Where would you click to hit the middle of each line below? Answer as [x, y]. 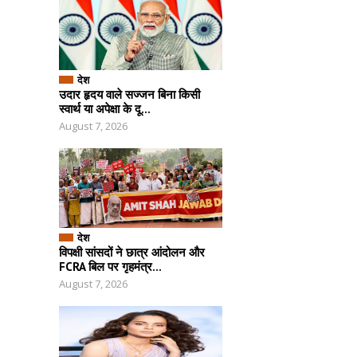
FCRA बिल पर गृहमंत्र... [110, 267]
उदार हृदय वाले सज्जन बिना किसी [129, 94]
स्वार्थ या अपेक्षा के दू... [105, 109]
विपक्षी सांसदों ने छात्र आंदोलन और [132, 252]
